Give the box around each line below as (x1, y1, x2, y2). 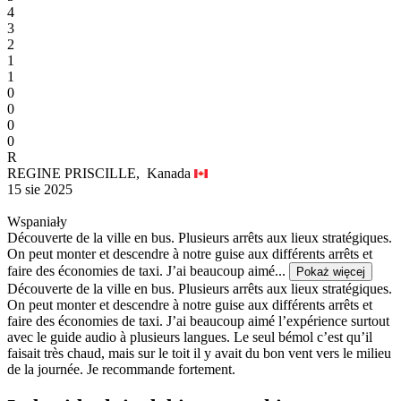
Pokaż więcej (296, 264, 365, 278)
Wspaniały (7, 213, 67, 229)
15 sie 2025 (7, 181, 73, 197)
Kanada (147, 165, 194, 181)
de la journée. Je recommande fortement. (7, 361, 235, 377)
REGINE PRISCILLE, (7, 165, 147, 181)
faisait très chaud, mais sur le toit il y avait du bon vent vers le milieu (7, 345, 391, 361)
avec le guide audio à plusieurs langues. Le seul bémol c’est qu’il (7, 328, 372, 345)
